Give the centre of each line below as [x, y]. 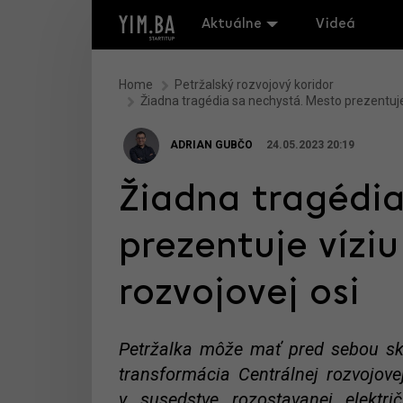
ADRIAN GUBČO [211, 145]
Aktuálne [232, 24]
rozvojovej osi [239, 295]
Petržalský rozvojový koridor [254, 85]
